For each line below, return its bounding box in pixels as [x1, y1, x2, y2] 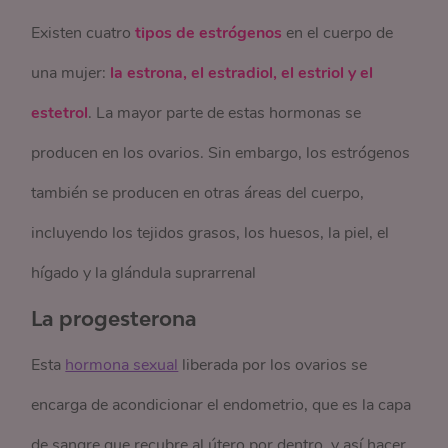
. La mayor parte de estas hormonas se [88, 102, 362, 125]
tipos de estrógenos [135, 22, 283, 45]
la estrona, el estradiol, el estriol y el [110, 62, 374, 85]
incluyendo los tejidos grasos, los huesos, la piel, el [31, 222, 390, 245]
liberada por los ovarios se [178, 354, 368, 377]
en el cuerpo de [282, 22, 394, 45]
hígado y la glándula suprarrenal [31, 262, 257, 285]
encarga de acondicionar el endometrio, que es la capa [31, 394, 412, 417]
